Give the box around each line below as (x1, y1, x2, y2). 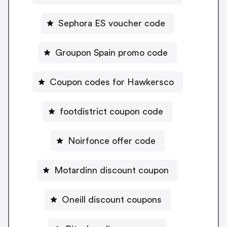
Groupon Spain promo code (55, 48, 168, 57)
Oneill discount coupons (61, 195, 162, 204)
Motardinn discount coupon (54, 165, 169, 175)
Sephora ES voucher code (58, 18, 165, 28)
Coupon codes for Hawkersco (49, 77, 174, 87)
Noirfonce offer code (67, 136, 156, 145)
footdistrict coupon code (60, 106, 163, 116)
